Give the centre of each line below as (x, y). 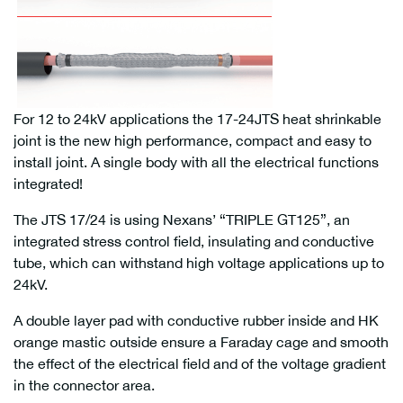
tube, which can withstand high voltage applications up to (199, 263)
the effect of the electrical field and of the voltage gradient (200, 364)
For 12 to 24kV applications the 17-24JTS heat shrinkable (197, 119)
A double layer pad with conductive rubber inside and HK (196, 321)
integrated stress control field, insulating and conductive (194, 242)
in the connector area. (84, 385)
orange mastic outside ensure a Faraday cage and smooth (201, 342)
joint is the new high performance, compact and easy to (193, 141)
